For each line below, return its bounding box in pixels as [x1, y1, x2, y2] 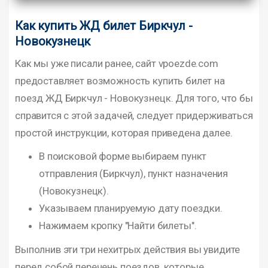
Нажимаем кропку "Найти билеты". [39, 220, 197, 232]
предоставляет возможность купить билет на [15, 75, 225, 87]
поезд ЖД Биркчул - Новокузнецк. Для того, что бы [15, 92, 253, 105]
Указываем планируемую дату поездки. [39, 202, 223, 215]
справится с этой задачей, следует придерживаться [15, 109, 253, 122]
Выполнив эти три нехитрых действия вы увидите [15, 243, 240, 256]
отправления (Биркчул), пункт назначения [39, 167, 229, 180]
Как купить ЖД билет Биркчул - [15, 19, 193, 33]
